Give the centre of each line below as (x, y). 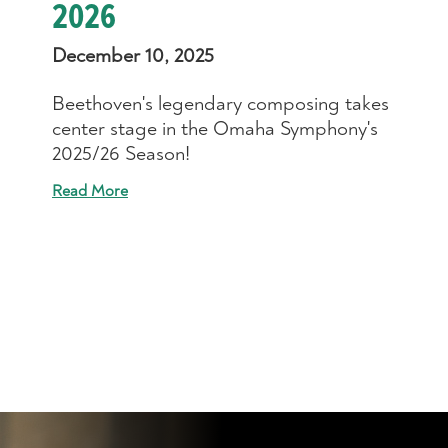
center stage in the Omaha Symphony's (214, 128)
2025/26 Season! (120, 153)
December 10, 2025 (132, 55)
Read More (89, 190)
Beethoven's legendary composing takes (220, 103)
